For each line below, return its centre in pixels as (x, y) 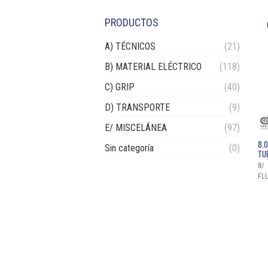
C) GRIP (120, 87)
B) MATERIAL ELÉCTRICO (153, 67)
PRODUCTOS (132, 23)
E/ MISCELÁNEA (136, 128)
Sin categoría (129, 148)
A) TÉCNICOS (130, 47)
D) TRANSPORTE (137, 108)
